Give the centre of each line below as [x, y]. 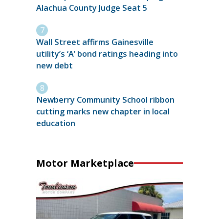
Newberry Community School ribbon [105, 100]
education [56, 123]
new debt [55, 65]
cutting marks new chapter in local [103, 112]
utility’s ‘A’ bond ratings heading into [107, 54]
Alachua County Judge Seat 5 [92, 8]
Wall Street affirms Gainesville [95, 42]
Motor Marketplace [85, 163]
